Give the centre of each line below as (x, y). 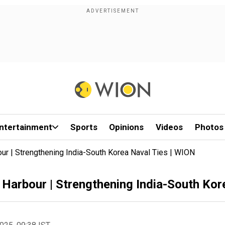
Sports (84, 127)
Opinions (127, 127)
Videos (170, 127)
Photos (209, 127)
